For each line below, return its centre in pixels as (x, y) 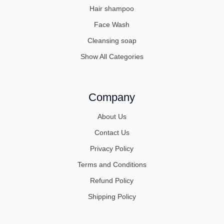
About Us (112, 117)
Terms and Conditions (112, 165)
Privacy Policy (112, 149)
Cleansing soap (112, 41)
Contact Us (112, 133)
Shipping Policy (112, 197)
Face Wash (112, 25)
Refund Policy (112, 181)
